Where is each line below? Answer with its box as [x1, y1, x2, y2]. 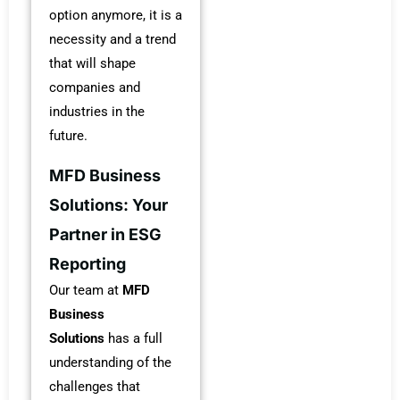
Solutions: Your [49, 196, 168, 215]
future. [49, 127, 87, 144]
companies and [49, 79, 140, 96]
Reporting [49, 254, 126, 274]
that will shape [49, 54, 136, 71]
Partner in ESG [49, 225, 162, 245]
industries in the [49, 103, 145, 120]
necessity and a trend [49, 30, 176, 47]
